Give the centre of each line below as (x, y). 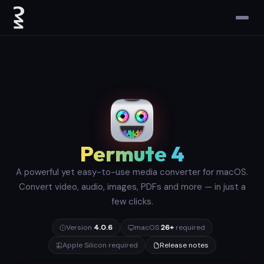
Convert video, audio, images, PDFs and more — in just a (132, 187)
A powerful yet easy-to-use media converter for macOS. (132, 172)
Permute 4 (132, 154)
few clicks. (132, 202)
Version (80, 227)
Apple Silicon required (100, 245)
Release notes (184, 245)
